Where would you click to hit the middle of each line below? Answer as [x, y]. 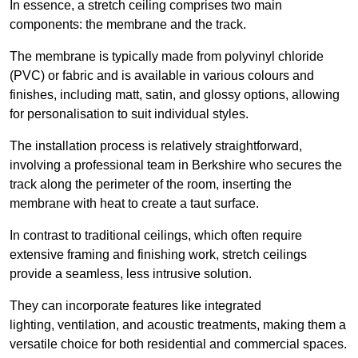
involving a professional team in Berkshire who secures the [176, 165]
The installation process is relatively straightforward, [156, 146]
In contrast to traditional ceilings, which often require [156, 236]
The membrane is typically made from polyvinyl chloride [167, 57]
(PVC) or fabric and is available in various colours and [162, 76]
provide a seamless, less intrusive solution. [131, 274]
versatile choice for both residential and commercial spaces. [178, 344]
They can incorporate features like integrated [135, 306]
